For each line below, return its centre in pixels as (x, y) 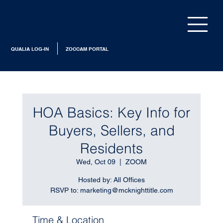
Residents (111, 148)
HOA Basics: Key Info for (111, 112)
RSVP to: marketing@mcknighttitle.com (111, 190)
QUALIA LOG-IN (30, 49)
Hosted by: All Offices (111, 179)
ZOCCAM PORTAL (87, 49)
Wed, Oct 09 (96, 162)
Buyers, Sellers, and (111, 130)
